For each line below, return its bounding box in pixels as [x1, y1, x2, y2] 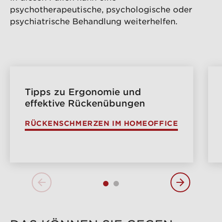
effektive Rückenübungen [25, 98, 145, 109]
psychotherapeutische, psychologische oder [10, 4, 192, 14]
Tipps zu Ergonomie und [25, 86, 141, 98]
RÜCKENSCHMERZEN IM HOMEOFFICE [25, 118, 178, 127]
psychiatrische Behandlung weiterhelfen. [10, 16, 177, 26]
